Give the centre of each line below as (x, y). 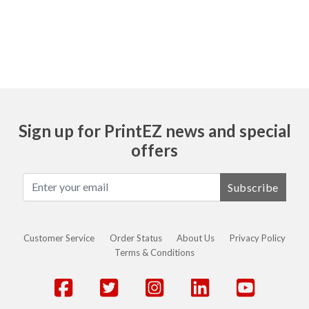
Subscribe (253, 187)
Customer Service (59, 238)
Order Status (136, 238)
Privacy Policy (258, 238)
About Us (196, 238)
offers (154, 150)
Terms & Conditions (154, 252)
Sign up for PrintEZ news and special (154, 130)
